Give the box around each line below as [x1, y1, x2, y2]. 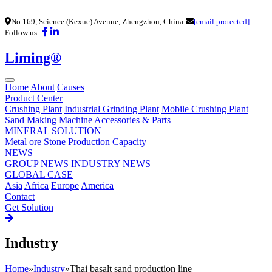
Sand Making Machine [5, 114, 92, 125]
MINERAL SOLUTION [5, 125, 101, 136]
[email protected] [194, 17, 250, 26]
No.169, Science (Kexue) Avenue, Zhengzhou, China [11, 17, 183, 26]
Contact [5, 191, 35, 202]
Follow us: [5, 28, 39, 37]
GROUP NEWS [5, 158, 69, 169]
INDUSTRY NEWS [71, 158, 151, 169]
